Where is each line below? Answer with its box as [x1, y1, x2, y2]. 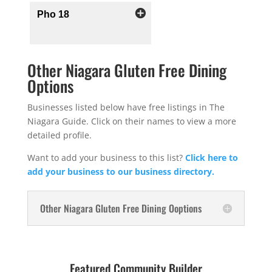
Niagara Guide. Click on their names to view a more [27, 115, 236, 127]
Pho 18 [36, 9, 69, 19]
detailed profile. [27, 129, 92, 141]
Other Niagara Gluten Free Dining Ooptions [39, 201, 202, 216]
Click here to [185, 152, 238, 163]
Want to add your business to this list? [27, 152, 185, 163]
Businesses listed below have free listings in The [27, 101, 225, 113]
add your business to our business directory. [27, 166, 214, 177]
